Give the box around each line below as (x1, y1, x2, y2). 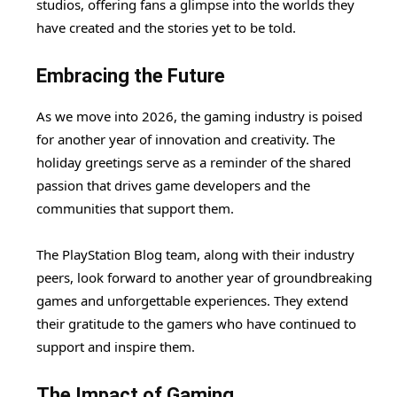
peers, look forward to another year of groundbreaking (36, 268, 372, 286)
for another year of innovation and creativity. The (36, 129, 335, 148)
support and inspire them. (36, 337, 195, 355)
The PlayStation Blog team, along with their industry (36, 245, 354, 263)
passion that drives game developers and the (36, 175, 310, 194)
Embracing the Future (36, 64, 225, 87)
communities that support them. (36, 198, 234, 217)
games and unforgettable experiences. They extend (36, 291, 348, 309)
